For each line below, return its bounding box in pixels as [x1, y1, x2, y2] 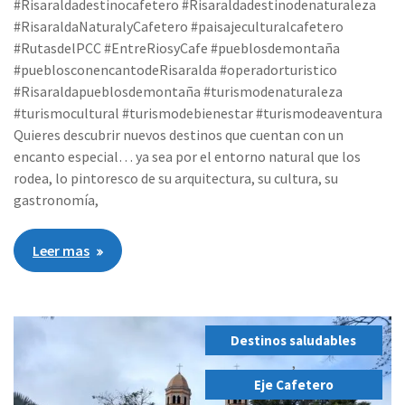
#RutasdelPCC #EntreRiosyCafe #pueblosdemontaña [14, 39, 341, 58]
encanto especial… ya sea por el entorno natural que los [14, 147, 362, 166]
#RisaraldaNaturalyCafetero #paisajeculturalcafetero [14, 17, 344, 36]
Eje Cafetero [253, 376, 334, 394]
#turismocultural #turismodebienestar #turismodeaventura [14, 104, 383, 123]
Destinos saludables [231, 332, 357, 350]
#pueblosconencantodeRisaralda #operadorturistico [14, 61, 338, 80]
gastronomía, [14, 191, 99, 210]
